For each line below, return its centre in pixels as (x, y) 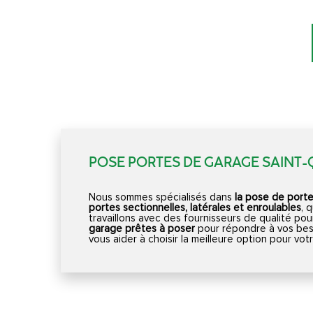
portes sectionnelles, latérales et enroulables (195, 208)
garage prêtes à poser (142, 228)
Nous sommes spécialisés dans (162, 197)
